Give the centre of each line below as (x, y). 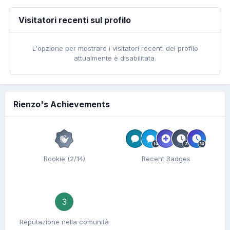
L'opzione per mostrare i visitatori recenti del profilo (115, 48)
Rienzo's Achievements (62, 104)
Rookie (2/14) (64, 159)
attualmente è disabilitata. (115, 58)
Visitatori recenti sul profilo (75, 20)
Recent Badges (166, 159)
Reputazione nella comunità (64, 222)
